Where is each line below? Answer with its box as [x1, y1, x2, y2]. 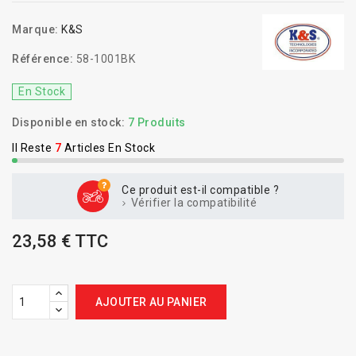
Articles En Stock [64, 141, 155, 154]
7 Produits [127, 116, 186, 129]
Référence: [12, 52, 73, 65]
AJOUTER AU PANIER [95, 296, 207, 308]
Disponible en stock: [12, 116, 125, 129]
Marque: [12, 23, 59, 36]
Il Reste [12, 141, 52, 154]
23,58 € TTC [12, 231, 108, 251]
